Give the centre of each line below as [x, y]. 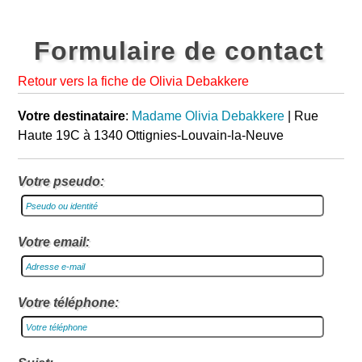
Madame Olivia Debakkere [208, 116]
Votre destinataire [72, 116]
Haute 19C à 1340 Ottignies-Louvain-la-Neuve [151, 135]
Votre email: [54, 242]
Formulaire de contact [179, 51]
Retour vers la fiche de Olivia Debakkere [134, 81]
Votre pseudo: [61, 181]
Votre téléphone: [69, 303]
